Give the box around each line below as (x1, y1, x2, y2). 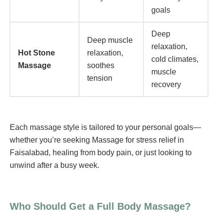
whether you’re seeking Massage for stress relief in (10, 135, 184, 144)
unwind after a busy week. (10, 161, 99, 169)
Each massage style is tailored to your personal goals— (10, 123, 201, 131)
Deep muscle (87, 36, 133, 44)
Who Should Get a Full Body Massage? (10, 200, 191, 212)
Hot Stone (18, 48, 55, 57)
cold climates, (151, 54, 199, 63)
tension (87, 73, 112, 82)
